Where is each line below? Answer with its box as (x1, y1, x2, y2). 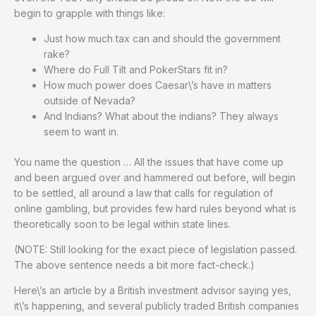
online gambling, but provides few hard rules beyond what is (14, 202, 296, 214)
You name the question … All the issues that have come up (14, 155, 284, 168)
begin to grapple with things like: (14, 6, 165, 19)
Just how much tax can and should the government (44, 32, 281, 44)
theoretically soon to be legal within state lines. (14, 217, 231, 230)
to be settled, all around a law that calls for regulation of (14, 186, 273, 199)
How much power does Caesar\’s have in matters (44, 78, 272, 91)
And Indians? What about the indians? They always (44, 109, 279, 122)
